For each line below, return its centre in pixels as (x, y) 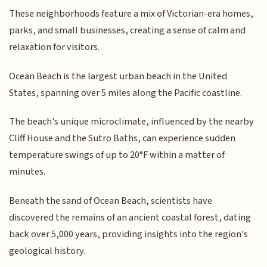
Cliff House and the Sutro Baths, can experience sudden (122, 139)
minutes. (27, 172)
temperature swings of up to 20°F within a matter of (117, 155)
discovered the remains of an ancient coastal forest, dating (130, 217)
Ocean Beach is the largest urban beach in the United (118, 76)
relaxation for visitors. (55, 47)
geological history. (47, 251)
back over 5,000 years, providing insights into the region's (129, 234)
